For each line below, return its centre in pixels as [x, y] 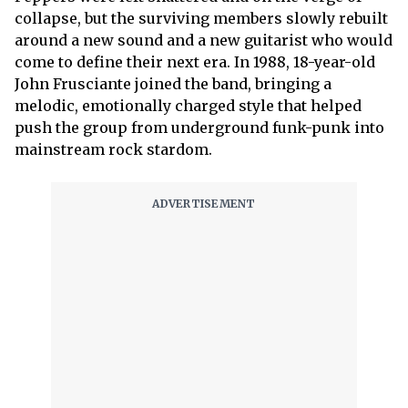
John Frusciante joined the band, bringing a [173, 84]
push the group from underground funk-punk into [199, 128]
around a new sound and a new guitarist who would [204, 41]
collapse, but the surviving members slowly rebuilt [201, 19]
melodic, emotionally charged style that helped [188, 106]
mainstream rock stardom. [113, 150]
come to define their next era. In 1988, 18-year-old [195, 62]
